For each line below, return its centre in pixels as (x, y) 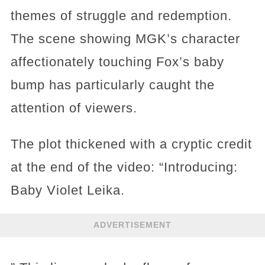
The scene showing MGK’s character (125, 38)
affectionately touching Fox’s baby (117, 62)
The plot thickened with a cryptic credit (131, 144)
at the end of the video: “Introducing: (124, 167)
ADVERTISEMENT (132, 225)
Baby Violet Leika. (67, 190)
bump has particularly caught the (112, 85)
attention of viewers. (74, 108)
